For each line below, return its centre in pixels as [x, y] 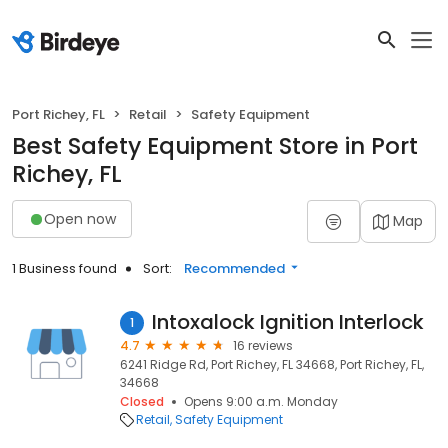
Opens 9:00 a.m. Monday [261, 401]
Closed [142, 401]
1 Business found [64, 268]
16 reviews [263, 345]
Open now [80, 218]
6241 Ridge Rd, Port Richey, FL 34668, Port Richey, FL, [272, 364]
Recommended [234, 268]
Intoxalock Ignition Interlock [288, 322]
